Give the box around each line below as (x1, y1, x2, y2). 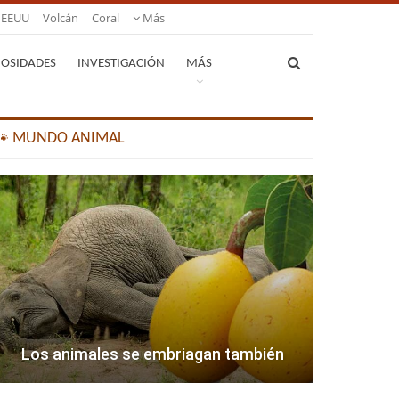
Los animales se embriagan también (20, 345, 284, 364)
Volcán (43, 10, 78, 26)
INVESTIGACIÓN (77, 57, 165, 70)
